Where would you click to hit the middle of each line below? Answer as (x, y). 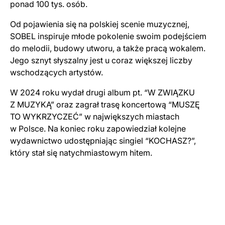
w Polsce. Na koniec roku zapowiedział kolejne (98, 129)
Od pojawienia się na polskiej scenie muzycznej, (100, 24)
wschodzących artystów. (57, 72)
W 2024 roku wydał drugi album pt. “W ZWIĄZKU (102, 92)
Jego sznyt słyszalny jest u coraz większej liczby (101, 60)
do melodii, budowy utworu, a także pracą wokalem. (108, 48)
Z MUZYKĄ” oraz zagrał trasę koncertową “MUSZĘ (105, 104)
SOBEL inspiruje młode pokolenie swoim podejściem (108, 36)
